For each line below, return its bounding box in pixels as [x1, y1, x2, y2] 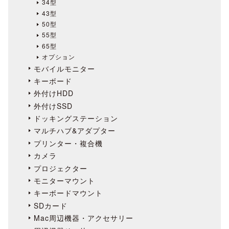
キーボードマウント [34, 188, 103, 198]
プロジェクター [34, 163, 87, 173]
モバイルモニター [34, 63, 95, 74]
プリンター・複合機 [34, 138, 103, 148]
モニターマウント [34, 175, 95, 186]
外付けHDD [34, 88, 74, 99]
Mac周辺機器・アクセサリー [34, 213, 133, 223]
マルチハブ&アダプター [34, 125, 116, 136]
